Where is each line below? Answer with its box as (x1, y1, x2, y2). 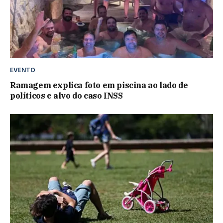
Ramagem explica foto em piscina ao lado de (10, 80, 188, 90)
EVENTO (10, 66, 35, 74)
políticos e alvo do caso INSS (10, 90, 123, 101)
